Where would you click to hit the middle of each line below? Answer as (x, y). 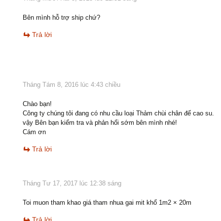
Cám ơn (34, 132)
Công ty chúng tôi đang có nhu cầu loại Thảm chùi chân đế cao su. (118, 113)
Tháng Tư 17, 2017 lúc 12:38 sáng (72, 183)
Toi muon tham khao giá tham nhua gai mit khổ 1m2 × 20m (107, 202)
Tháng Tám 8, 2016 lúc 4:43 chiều (72, 84)
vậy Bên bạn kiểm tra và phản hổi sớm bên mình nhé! (100, 122)
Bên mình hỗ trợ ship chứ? (61, 17)
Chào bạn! (37, 104)
